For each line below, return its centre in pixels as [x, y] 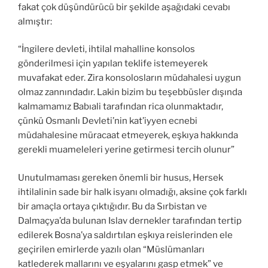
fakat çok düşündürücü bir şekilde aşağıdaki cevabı [124, 7]
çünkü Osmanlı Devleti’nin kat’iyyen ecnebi [108, 121]
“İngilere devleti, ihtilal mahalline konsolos [106, 49]
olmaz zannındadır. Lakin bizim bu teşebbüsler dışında [130, 92]
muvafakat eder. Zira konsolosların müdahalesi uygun [130, 78]
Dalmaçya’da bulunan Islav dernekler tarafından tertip [130, 220]
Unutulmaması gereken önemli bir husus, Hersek [121, 177]
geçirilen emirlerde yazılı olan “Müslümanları [111, 249]
